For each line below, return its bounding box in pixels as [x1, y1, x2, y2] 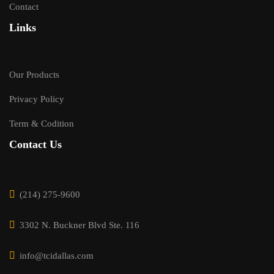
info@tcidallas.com [20, 251, 94, 261]
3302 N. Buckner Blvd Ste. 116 [20, 220, 139, 231]
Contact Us [9, 138, 62, 151]
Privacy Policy [9, 94, 64, 105]
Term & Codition [9, 119, 74, 129]
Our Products [9, 70, 59, 80]
